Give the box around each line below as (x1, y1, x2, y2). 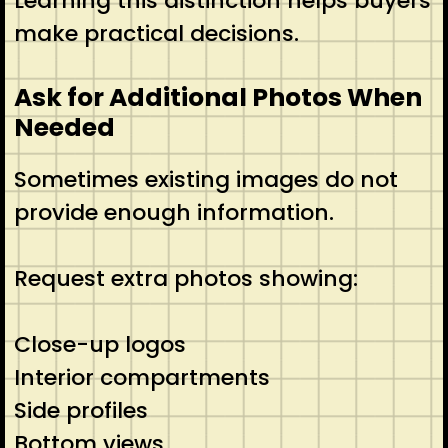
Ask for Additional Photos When (13, 79, 422, 115)
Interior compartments (13, 361, 270, 393)
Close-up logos (13, 328, 186, 360)
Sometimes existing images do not (13, 163, 398, 195)
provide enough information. (13, 196, 334, 228)
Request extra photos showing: (13, 262, 358, 294)
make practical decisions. (13, 17, 299, 49)
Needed (13, 109, 115, 145)
